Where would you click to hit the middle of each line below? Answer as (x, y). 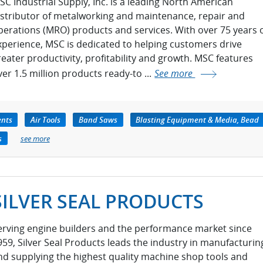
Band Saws (98, 119)
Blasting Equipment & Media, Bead (198, 119)
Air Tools (45, 119)
